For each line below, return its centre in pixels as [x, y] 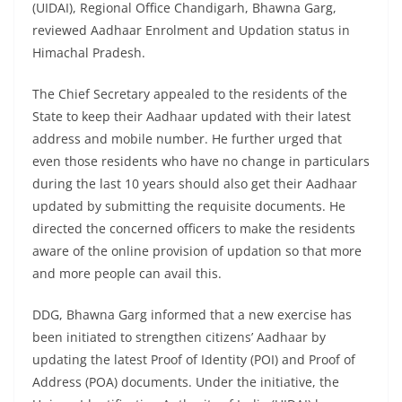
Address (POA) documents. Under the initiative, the [186, 382]
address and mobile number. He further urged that [187, 139]
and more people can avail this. [127, 274]
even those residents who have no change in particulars [201, 162]
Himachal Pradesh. [89, 53]
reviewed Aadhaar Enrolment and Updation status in [191, 31]
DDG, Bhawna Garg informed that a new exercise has [192, 315]
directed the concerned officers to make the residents [194, 229]
